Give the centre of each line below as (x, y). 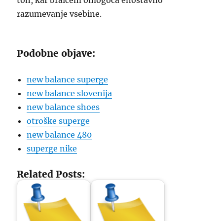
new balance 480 (59, 135)
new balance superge (68, 79)
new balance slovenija (70, 93)
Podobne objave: (56, 53)
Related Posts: (51, 174)
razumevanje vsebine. (59, 14)
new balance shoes (63, 107)
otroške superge (58, 121)
